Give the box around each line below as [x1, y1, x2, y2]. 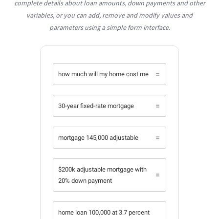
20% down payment [58, 177, 112, 185]
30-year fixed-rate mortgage [58, 102, 134, 110]
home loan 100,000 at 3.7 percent [58, 209, 150, 217]
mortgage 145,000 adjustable [58, 134, 138, 142]
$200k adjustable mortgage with [58, 166, 147, 174]
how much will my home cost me [58, 70, 149, 78]
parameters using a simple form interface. [49, 23, 170, 32]
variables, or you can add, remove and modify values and [26, 11, 193, 20]
